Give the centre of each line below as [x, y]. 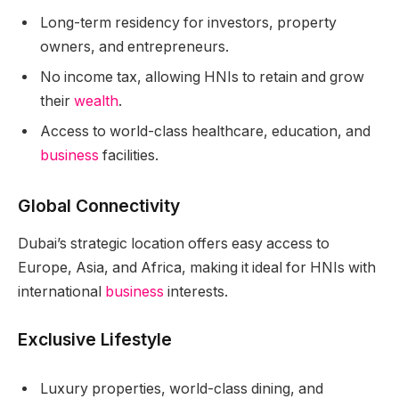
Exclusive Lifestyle [95, 339]
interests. [196, 291]
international [61, 291]
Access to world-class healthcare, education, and [205, 132]
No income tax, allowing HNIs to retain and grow [202, 77]
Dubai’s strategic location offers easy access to [174, 243]
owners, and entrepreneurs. [134, 47]
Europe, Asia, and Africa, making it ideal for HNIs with [197, 267]
